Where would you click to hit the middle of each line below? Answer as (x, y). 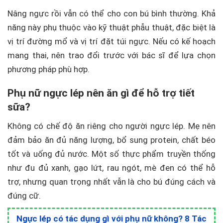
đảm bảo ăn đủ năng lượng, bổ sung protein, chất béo (111, 140)
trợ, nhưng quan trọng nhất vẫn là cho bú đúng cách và (111, 181)
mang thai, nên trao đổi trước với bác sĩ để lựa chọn (111, 55)
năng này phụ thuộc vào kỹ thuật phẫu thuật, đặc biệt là (111, 27)
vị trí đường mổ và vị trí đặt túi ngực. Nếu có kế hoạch (111, 41)
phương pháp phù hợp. (49, 69)
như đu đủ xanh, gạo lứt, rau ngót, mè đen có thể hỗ (111, 167)
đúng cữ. (24, 195)
